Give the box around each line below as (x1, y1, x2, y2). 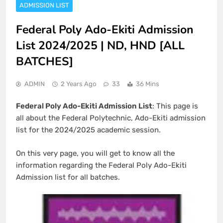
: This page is (152, 102, 198, 111)
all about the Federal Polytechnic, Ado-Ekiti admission (16, 113, 206, 123)
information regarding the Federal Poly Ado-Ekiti (16, 160, 187, 170)
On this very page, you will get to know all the (16, 148, 175, 158)
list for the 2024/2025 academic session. (16, 125, 161, 135)
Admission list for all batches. (16, 172, 120, 182)
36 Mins (136, 80, 159, 88)
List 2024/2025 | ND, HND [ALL (16, 37, 185, 53)
